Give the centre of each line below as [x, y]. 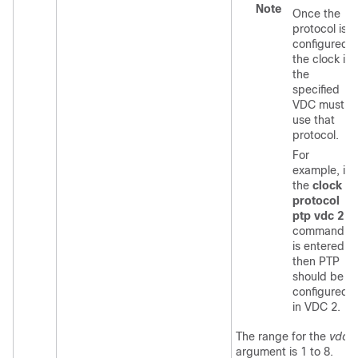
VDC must [318, 105]
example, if [321, 170]
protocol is [320, 29]
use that [314, 120]
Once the [316, 14]
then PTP [316, 261]
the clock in [322, 59]
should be [318, 276]
